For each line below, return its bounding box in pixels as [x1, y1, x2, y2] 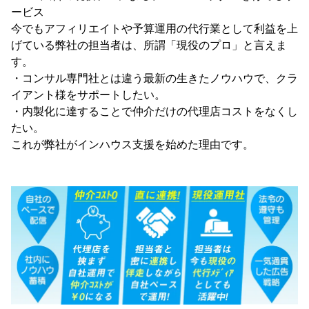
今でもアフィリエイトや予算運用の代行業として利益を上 [11, 23, 298, 35]
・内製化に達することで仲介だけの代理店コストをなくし [11, 106, 298, 118]
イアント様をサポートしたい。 [11, 89, 166, 101]
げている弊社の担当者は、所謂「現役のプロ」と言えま [11, 39, 287, 52]
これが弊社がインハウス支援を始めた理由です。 [11, 139, 254, 151]
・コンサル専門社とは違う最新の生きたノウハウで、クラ [11, 72, 298, 85]
